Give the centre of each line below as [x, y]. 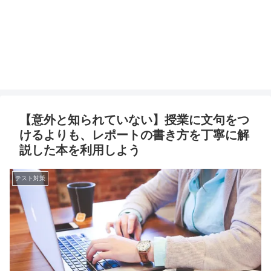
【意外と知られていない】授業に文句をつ [134, 120]
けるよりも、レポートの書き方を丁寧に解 [134, 135]
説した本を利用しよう [80, 150]
